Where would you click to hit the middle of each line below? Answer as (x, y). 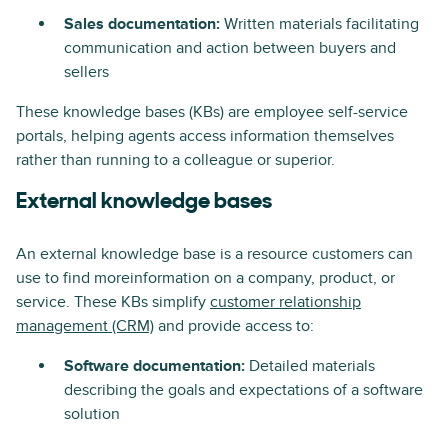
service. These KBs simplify (113, 302)
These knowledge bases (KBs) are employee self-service (212, 112)
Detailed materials (310, 366)
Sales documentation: (144, 24)
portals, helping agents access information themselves (205, 136)
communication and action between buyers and (230, 48)
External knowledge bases (144, 202)
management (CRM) (85, 326)
